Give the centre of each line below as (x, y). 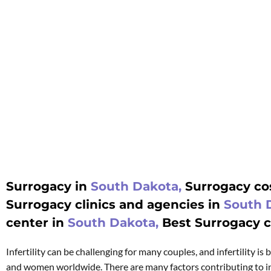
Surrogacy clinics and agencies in (115, 204)
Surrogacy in (48, 186)
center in (37, 223)
